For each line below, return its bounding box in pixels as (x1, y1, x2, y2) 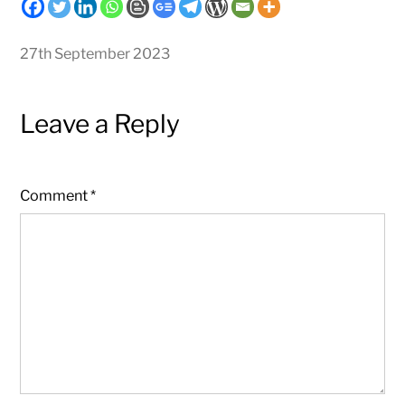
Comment (20, 185, 91, 204)
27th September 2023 (20, 43, 171, 62)
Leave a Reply (20, 108, 181, 139)
